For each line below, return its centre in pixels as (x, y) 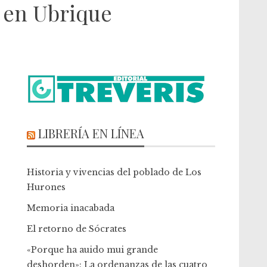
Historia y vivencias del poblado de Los (114, 172)
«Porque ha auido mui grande (93, 250)
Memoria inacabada (71, 208)
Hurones (46, 187)
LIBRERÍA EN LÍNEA (91, 133)
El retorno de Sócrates (77, 229)
